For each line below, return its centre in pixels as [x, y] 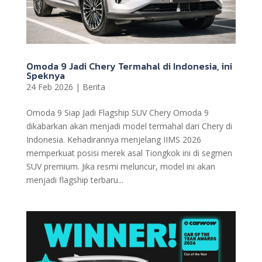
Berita [94, 87]
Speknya [45, 75]
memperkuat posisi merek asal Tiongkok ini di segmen [129, 153]
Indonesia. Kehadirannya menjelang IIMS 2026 [113, 139]
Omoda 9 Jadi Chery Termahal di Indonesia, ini [129, 66]
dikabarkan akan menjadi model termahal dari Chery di [129, 126]
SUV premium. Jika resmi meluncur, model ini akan [120, 166]
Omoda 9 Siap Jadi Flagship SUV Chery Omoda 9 [117, 112]
